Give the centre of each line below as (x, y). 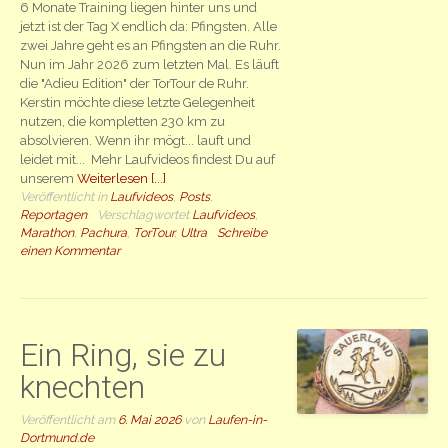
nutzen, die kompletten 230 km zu (123, 122)
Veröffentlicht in (65, 197)
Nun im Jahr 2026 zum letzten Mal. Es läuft (150, 65)
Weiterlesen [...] (122, 179)
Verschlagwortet (145, 215)
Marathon (47, 233)
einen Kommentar (70, 251)
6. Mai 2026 (150, 420)
